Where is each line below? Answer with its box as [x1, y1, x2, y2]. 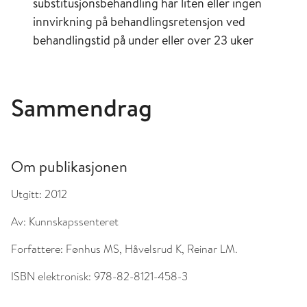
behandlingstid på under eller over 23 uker [33, 32, 254, 49]
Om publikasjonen [11, 156, 127, 177]
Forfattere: [11, 241, 63, 257]
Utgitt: [11, 186, 42, 202]
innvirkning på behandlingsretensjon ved [33, 13, 245, 30]
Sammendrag [11, 90, 152, 125]
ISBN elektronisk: [11, 269, 91, 284]
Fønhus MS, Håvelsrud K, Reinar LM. [63, 241, 237, 257]
